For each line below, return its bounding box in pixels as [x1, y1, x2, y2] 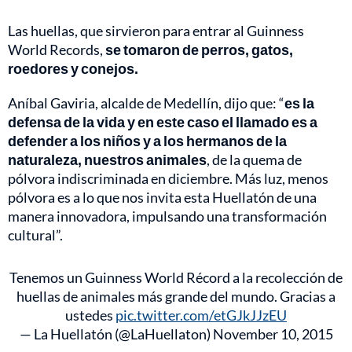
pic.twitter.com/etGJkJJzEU [115, 306, 287, 324]
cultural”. [8, 226, 63, 244]
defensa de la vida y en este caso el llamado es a [8, 113, 317, 131]
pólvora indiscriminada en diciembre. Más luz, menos [8, 170, 328, 188]
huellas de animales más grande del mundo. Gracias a [16, 288, 335, 306]
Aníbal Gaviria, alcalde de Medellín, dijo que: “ [8, 94, 284, 112]
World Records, [8, 41, 105, 59]
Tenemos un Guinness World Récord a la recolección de [9, 269, 343, 287]
